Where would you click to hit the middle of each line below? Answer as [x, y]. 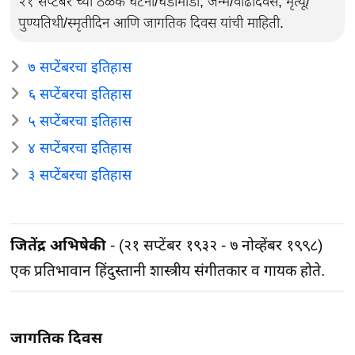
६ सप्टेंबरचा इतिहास [80, 94]
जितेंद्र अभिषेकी [59, 245]
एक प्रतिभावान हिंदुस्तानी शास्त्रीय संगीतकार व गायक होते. [168, 270]
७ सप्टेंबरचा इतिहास [80, 67]
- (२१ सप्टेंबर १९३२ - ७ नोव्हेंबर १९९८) [215, 245]
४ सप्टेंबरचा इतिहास [80, 148]
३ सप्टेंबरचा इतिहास [80, 175]
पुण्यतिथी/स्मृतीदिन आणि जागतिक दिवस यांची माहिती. [151, 23]
